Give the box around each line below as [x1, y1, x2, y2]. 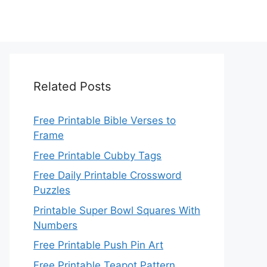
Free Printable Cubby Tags [33, 149, 162, 162]
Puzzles [33, 184, 70, 196]
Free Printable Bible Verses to [33, 114, 176, 126]
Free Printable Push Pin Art [33, 239, 163, 251]
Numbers [33, 219, 77, 231]
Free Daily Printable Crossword [33, 169, 182, 181]
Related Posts [33, 79, 111, 94]
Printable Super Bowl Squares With [33, 204, 200, 216]
